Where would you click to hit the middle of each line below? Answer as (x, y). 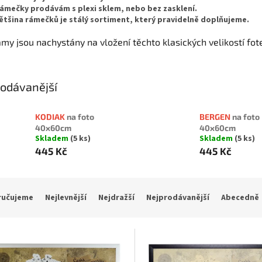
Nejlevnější (66, 198)
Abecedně (240, 198)
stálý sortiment (99, 20)
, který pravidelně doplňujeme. (189, 20)
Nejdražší (116, 198)
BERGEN (216, 117)
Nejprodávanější (178, 198)
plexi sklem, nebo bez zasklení (136, 8)
